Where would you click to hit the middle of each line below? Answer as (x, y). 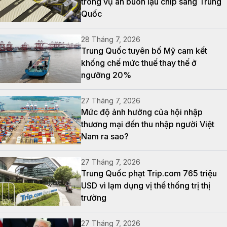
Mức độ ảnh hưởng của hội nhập (142, 112)
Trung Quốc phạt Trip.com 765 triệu (149, 173)
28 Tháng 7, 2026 (111, 39)
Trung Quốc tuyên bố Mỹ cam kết (144, 50)
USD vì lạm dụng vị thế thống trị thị (146, 185)
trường (94, 197)
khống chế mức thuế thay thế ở (139, 63)
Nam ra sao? (105, 136)
